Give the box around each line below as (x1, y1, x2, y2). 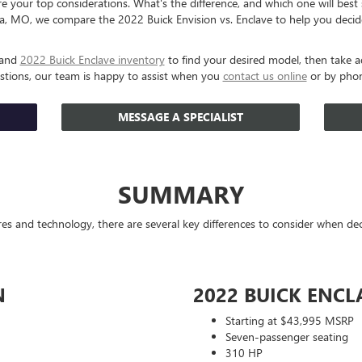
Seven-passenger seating (225, 329, 348, 344)
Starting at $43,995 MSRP (225, 313, 354, 328)
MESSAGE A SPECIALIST (118, 109, 244, 124)
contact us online (222, 68, 307, 83)
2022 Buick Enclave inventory (19, 52, 165, 67)
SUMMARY (118, 178, 244, 210)
